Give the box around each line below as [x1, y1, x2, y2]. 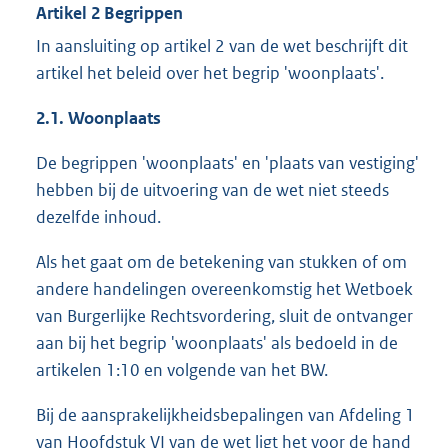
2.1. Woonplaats [36, 107, 161, 130]
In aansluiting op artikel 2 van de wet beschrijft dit [36, 35, 408, 58]
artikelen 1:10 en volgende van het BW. [36, 359, 328, 382]
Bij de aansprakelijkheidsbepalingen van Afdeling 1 [36, 404, 415, 427]
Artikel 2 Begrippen [36, 2, 183, 25]
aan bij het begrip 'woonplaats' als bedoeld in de [36, 332, 398, 355]
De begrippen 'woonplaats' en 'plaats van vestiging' [36, 152, 419, 175]
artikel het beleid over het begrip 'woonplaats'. [36, 62, 384, 85]
